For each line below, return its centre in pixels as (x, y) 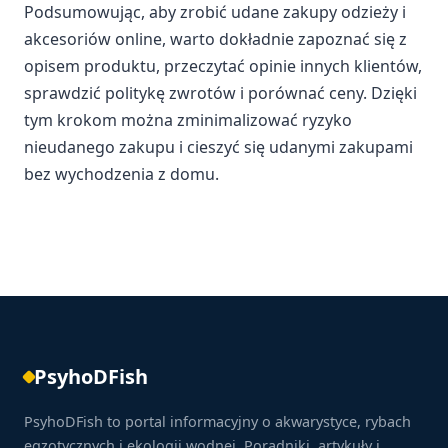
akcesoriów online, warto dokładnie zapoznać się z (215, 38)
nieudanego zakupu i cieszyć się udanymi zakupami (218, 146)
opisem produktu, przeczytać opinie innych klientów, (223, 65)
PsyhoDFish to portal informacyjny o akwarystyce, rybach (217, 421)
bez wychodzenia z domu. (121, 173)
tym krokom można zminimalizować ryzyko (188, 119)
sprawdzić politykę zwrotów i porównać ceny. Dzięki (220, 92)
